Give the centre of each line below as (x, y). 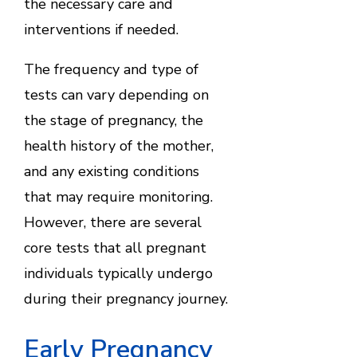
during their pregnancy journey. (126, 299)
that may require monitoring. (118, 197)
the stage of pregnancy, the (113, 121)
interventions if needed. (101, 30)
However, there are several (112, 223)
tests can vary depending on (116, 95)
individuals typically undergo (118, 274)
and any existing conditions (111, 172)
